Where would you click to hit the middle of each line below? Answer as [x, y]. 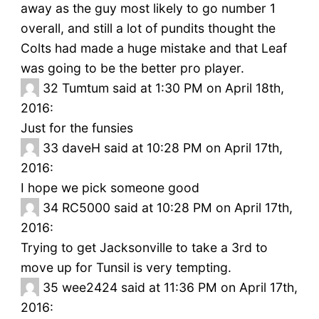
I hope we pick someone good [110, 188]
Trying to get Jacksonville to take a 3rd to [144, 248]
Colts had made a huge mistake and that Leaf [153, 48]
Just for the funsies [77, 128]
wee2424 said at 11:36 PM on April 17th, [179, 288]
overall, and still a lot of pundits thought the [148, 28]
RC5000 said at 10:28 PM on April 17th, [177, 208]
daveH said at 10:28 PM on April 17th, [172, 148]
